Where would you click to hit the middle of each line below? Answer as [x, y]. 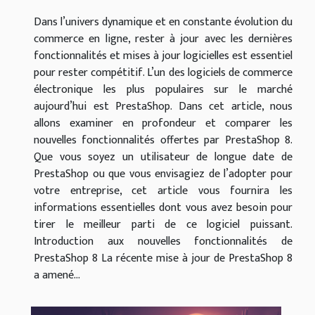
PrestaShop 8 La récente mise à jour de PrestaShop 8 [163, 259]
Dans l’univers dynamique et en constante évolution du [163, 22]
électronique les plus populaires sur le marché [163, 90]
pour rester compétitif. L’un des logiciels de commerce [163, 73]
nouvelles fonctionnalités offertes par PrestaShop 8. [163, 141]
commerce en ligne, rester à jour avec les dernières [163, 39]
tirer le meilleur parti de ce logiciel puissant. [163, 225]
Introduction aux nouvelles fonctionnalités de [163, 242]
